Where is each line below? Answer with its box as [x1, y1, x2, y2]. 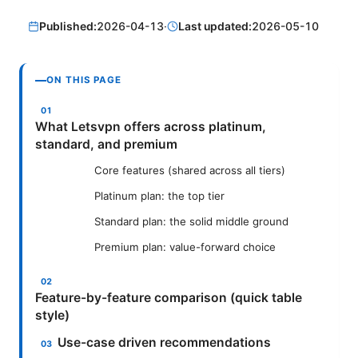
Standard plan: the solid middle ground [94, 215, 288, 229]
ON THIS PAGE [46, 74, 122, 86]
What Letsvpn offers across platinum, [35, 119, 266, 135]
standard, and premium [35, 137, 177, 153]
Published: [39, 18, 97, 33]
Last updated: [178, 18, 253, 33]
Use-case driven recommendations [58, 335, 272, 351]
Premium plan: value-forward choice [94, 241, 276, 254]
